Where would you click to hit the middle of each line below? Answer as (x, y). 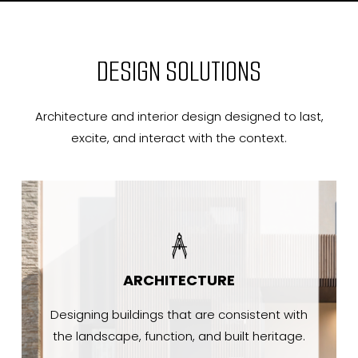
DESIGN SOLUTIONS (179, 72)
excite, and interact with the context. (179, 138)
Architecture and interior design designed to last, (179, 117)
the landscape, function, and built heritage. (179, 336)
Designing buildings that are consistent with (179, 314)
